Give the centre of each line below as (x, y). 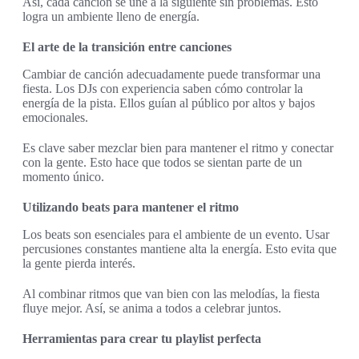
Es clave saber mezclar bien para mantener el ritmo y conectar (178, 148)
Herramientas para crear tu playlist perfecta (142, 339)
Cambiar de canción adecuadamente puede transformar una (171, 75)
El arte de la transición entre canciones (127, 47)
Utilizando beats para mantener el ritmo (131, 208)
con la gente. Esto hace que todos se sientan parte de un (162, 163)
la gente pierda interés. (79, 264)
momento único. (63, 177)
